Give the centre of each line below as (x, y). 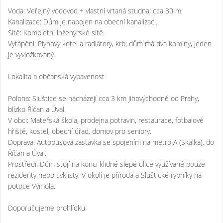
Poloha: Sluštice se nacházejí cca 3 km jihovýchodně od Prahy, (104, 98)
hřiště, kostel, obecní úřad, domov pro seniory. (80, 131)
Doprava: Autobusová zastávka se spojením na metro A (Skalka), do (111, 142)
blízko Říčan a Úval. (37, 109)
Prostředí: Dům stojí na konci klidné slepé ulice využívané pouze (107, 164)
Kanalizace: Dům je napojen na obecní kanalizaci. (83, 21)
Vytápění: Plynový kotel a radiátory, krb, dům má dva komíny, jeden (110, 43)
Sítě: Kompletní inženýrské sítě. (56, 32)
